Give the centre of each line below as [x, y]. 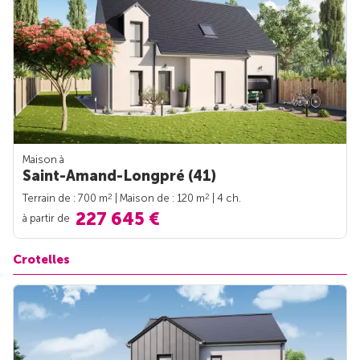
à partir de [47, 218]
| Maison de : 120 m [159, 198]
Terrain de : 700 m [65, 198]
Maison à [43, 159]
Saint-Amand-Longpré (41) [119, 176]
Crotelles [41, 259]
